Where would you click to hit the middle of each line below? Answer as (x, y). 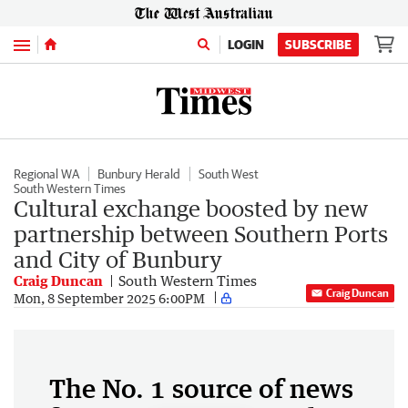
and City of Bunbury (118, 259)
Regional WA (46, 174)
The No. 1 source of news (201, 388)
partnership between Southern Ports (201, 234)
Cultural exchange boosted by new (191, 208)
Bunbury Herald (139, 174)
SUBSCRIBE (318, 45)
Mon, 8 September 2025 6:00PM (109, 298)
